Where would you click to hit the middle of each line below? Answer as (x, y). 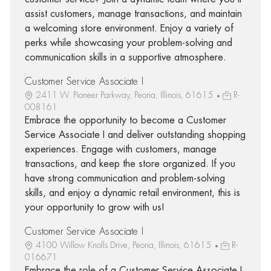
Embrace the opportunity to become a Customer (125, 120)
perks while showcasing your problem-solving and (128, 43)
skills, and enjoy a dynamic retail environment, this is (132, 193)
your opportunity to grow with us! (94, 207)
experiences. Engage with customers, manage (120, 149)
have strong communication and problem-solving (125, 178)
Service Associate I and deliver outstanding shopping (135, 135)
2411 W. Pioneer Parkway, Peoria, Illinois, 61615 (125, 95)
